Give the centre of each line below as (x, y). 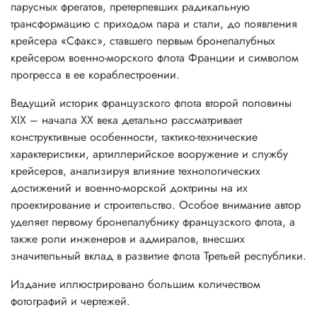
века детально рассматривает (169, 120)
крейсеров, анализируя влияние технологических (136, 171)
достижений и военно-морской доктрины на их (129, 188)
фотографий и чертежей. (70, 301)
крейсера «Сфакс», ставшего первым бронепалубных (143, 40)
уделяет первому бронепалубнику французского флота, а (153, 221)
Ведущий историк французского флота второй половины (151, 103)
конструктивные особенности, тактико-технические (134, 137)
